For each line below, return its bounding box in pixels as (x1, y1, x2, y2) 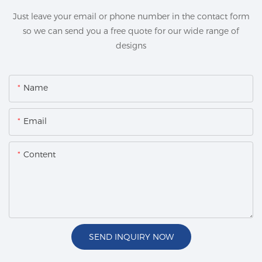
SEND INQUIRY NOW (88, 231, 174, 242)
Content (23, 149, 56, 160)
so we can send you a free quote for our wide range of (23, 25, 239, 36)
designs (116, 40, 146, 51)
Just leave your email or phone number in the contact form (12, 11, 250, 22)
